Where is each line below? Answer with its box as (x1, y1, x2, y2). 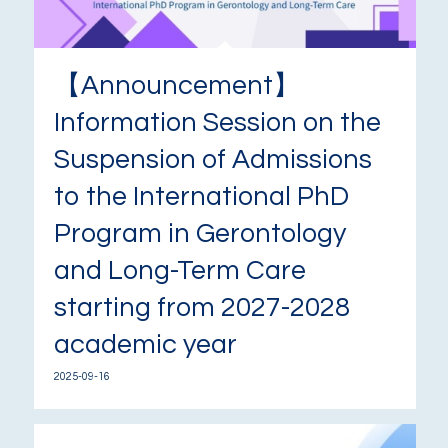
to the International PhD (53, 182, 349, 211)
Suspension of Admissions (53, 145, 372, 174)
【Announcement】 (53, 71, 300, 100)
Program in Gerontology (53, 219, 346, 248)
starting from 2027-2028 (53, 293, 350, 322)
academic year (53, 330, 237, 359)
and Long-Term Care (53, 256, 306, 285)
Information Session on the (53, 108, 381, 137)
